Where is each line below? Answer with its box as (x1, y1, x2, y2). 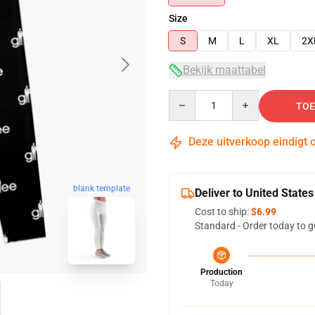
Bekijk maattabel (183, 63, 266, 77)
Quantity (168, 91, 207, 102)
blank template (72, 184, 130, 194)
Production (200, 267, 243, 277)
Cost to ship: (195, 206, 251, 217)
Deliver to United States (195, 186, 314, 200)
